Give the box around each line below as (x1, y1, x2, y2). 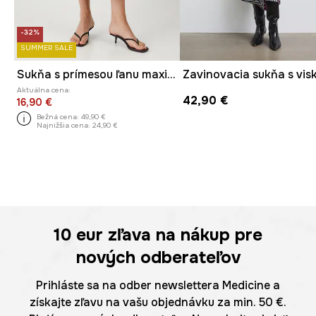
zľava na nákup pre (103, 224, 262, 246)
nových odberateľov (75, 247, 241, 269)
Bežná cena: (37, 111, 79, 121)
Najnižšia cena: (37, 120, 90, 130)
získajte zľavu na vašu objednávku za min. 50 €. (30, 295, 286, 310)
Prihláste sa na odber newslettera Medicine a (36, 278, 280, 293)
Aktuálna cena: (17, 85, 71, 95)
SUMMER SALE (20, 43, 73, 53)
